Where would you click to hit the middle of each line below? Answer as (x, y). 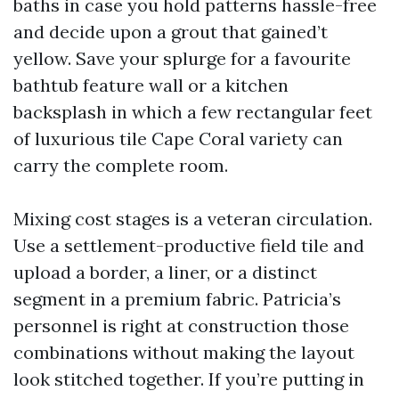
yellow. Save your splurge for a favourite (182, 58)
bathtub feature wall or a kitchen (151, 85)
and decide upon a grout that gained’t (171, 32)
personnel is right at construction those (181, 326)
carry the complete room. (121, 165)
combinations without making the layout (184, 352)
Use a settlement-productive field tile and (189, 245)
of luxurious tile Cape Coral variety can (178, 138)
